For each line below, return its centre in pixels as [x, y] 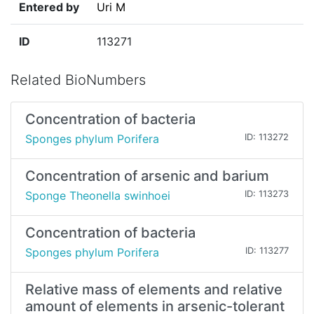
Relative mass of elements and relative [154, 290]
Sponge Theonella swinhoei [98, 196]
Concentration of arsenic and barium [147, 176]
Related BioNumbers [78, 80]
